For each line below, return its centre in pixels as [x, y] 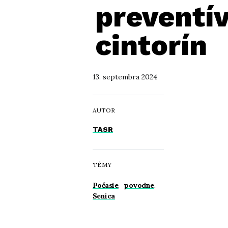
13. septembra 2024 [125, 77]
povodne [139, 185]
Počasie [106, 185]
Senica [104, 196]
